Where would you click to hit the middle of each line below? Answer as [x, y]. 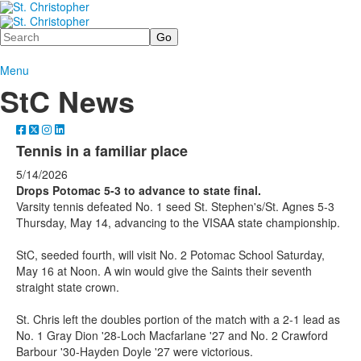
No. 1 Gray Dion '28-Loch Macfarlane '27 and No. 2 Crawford [172, 335]
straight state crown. [68, 286]
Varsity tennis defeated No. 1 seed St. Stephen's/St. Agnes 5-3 [175, 206]
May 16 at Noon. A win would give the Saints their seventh [164, 270]
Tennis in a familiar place [102, 150]
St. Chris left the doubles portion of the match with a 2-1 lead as [178, 319]
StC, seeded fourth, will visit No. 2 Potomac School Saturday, [170, 254]
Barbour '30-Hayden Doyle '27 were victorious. [135, 351]
